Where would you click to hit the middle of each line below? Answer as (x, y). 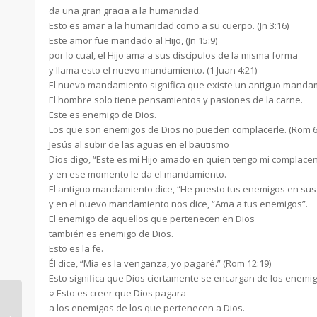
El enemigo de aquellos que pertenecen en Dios (152, 219)
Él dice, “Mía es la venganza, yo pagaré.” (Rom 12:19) (160, 263)
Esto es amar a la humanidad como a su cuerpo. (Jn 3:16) (169, 25)
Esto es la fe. (76, 248)
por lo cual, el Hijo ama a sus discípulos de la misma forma (173, 55)
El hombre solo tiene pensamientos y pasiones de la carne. (176, 100)
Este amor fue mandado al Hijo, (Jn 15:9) (133, 40)
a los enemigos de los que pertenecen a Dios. (147, 308)
